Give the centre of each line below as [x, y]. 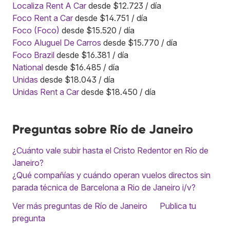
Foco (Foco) [36, 31]
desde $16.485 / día [81, 68]
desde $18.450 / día [117, 92]
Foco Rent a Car [43, 18]
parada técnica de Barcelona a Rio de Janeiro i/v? [104, 188]
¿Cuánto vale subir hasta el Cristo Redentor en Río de [110, 151]
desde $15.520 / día [97, 31]
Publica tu [178, 206]
